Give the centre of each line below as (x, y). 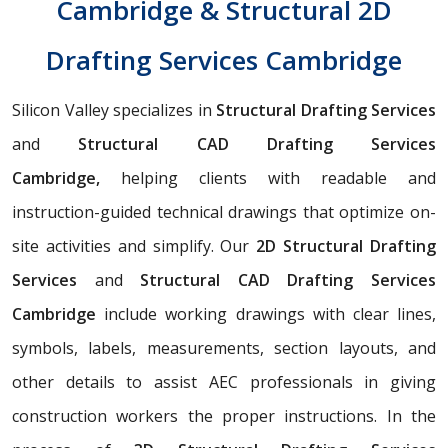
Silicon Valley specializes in (114, 109)
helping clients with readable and (268, 177)
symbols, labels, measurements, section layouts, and (224, 347)
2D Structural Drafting (346, 245)
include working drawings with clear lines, (270, 313)
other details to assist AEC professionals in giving (224, 381)
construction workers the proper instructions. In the (224, 415)
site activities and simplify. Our (134, 245)
